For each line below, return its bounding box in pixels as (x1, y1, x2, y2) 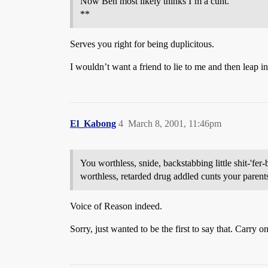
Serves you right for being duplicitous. (70, 39, 214, 49)
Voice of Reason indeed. (70, 201, 162, 211)
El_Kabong (70, 118, 116, 129)
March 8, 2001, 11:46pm (128, 118, 221, 129)
